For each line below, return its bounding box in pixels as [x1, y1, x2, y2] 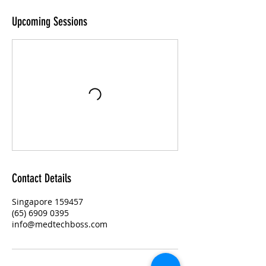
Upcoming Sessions [12, 14, 87, 28]
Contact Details [12, 171, 71, 185]
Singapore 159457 [12, 196, 83, 207]
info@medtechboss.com [12, 218, 107, 230]
